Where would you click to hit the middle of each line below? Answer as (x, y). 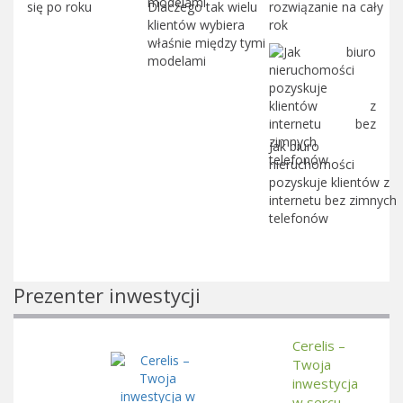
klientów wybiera (197, 24)
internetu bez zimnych (332, 200)
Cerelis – (319, 345)
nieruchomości (311, 164)
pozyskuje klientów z (329, 182)
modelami (177, 60)
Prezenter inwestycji (107, 295)
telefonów (298, 218)
